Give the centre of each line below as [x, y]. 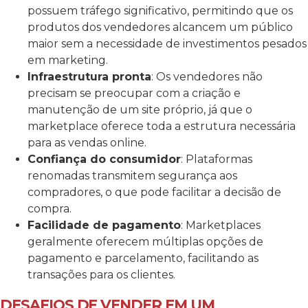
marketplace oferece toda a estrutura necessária [162, 126]
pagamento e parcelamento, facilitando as [143, 258]
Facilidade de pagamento [104, 225]
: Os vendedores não [207, 76]
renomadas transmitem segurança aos [132, 175]
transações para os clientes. [101, 274]
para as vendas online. [87, 142]
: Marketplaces [221, 225]
